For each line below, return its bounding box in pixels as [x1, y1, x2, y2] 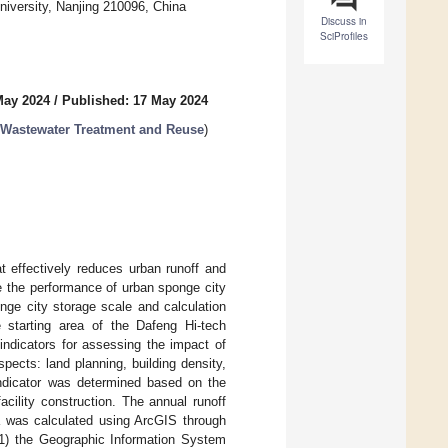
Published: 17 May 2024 [62, 93, 208, 109]
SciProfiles [320, 29, 368, 44]
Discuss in [321, 14, 367, 29]
